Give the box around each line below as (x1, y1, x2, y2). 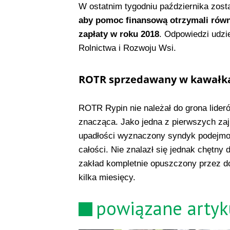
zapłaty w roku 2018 (78, 29, 159, 40)
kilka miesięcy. (78, 172, 136, 183)
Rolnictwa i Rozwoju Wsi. (78, 43, 176, 53)
